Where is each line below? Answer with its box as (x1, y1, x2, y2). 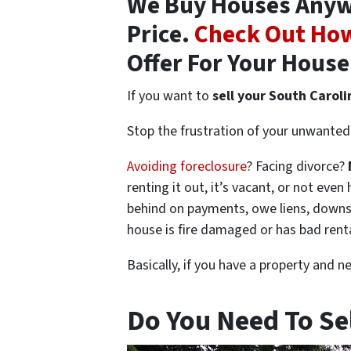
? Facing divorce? (247, 156, 348, 176)
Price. (127, 16, 194, 52)
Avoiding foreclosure (127, 156, 247, 176)
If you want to (127, 85, 209, 106)
